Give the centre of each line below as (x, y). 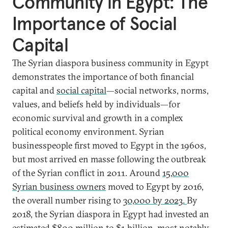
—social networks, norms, (158, 90)
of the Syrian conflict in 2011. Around (87, 173)
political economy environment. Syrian (88, 131)
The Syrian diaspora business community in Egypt (110, 63)
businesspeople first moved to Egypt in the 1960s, (109, 145)
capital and (34, 90)
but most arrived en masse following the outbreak (109, 159)
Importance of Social (95, 23)
